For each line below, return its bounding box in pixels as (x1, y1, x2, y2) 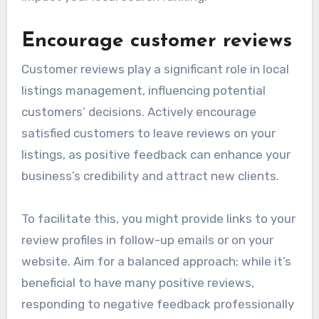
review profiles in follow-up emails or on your (21, 233, 273, 248)
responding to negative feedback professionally (21, 297, 294, 312)
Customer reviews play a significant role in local (21, 62, 289, 77)
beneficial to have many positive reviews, (21, 276, 254, 291)
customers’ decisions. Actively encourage (21, 105, 256, 120)
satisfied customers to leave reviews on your (21, 126, 276, 141)
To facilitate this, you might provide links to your (21, 211, 296, 226)
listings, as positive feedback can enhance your (21, 147, 291, 162)
